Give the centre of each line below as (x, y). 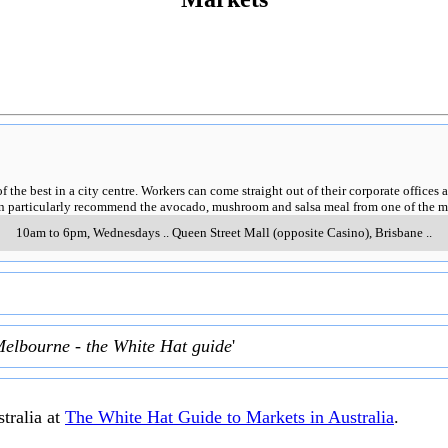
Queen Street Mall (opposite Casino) (270, 233)
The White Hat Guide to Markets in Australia (229, 417)
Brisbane (399, 233)
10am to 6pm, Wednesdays (88, 233)
